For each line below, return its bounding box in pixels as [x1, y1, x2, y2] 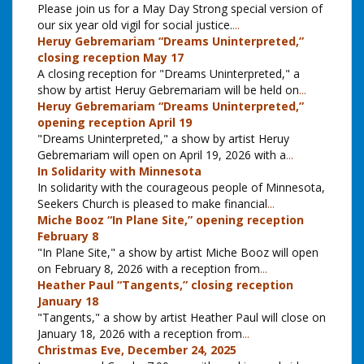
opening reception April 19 [37, 115, 192, 131]
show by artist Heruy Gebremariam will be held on [37, 82, 299, 98]
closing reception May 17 [37, 50, 184, 66]
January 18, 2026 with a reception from [37, 326, 242, 342]
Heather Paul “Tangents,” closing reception [37, 277, 293, 293]
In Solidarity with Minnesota [37, 163, 201, 180]
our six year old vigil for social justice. [37, 17, 232, 33]
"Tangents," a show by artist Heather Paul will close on [37, 310, 326, 326]
